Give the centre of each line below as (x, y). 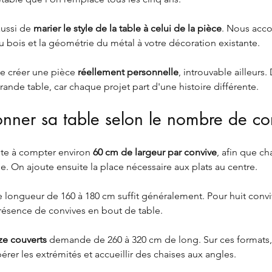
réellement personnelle (128, 72)
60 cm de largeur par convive (155, 152)
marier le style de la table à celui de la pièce (127, 29)
